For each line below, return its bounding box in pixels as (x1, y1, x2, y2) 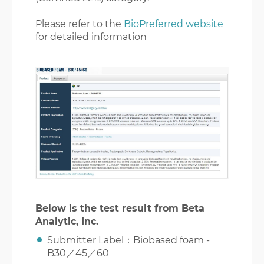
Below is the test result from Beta (35, 202, 204, 214)
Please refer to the (35, 18, 124, 29)
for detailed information (35, 31, 147, 42)
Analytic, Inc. (35, 215, 98, 227)
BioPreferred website (124, 18, 223, 29)
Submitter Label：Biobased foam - (47, 234, 210, 246)
